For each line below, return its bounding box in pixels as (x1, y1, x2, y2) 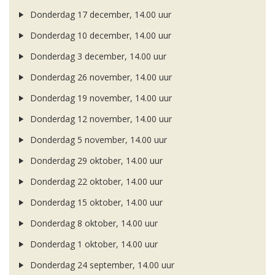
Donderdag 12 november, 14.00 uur (27, 113, 172, 125)
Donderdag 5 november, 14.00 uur (27, 134, 167, 146)
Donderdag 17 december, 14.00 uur (27, 9, 171, 21)
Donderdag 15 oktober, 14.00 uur (27, 196, 163, 209)
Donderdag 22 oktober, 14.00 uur (27, 176, 163, 188)
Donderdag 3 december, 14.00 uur (27, 50, 166, 63)
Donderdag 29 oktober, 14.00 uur (27, 155, 163, 167)
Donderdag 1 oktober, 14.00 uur (27, 238, 158, 250)
